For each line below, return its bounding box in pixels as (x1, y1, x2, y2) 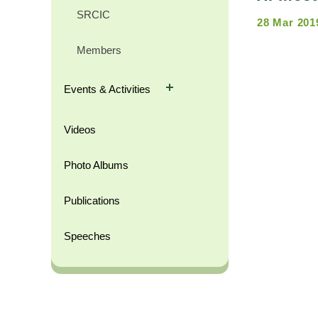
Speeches (64, 230, 111, 242)
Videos (64, 124, 96, 136)
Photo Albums (64, 159, 128, 171)
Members (77, 44, 121, 56)
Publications (64, 194, 120, 207)
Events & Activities (64, 82, 153, 95)
